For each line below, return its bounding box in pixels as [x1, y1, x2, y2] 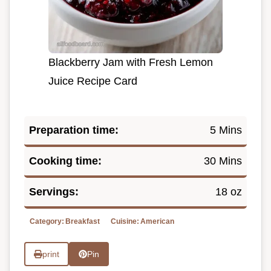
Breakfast [65, 217, 100, 226]
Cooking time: [29, 155, 102, 167]
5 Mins [210, 124, 242, 136]
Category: [30, 217, 64, 226]
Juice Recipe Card [48, 75, 137, 87]
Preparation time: [29, 124, 119, 136]
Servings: [29, 186, 79, 198]
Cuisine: [111, 217, 139, 226]
